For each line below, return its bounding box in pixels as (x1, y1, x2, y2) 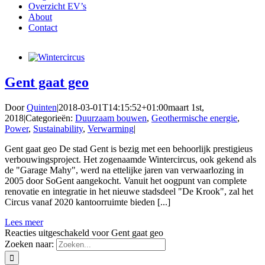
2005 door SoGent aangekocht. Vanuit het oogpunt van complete (5, 175, 247, 186)
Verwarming (88, 123, 134, 134)
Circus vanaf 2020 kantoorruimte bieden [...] (5, 196, 170, 207)
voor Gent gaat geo (89, 227, 163, 238)
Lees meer (5, 216, 43, 227)
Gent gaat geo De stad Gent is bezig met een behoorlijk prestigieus (5, 143, 253, 154)
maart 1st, (168, 102, 204, 112)
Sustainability (33, 123, 83, 134)
